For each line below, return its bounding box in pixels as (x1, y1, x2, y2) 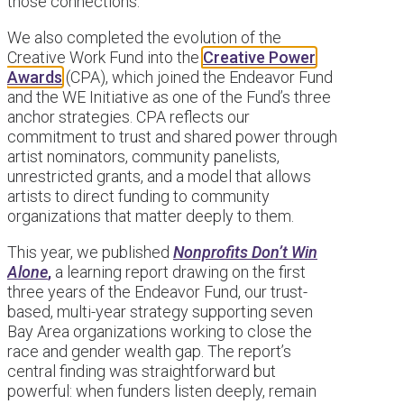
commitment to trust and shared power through (7, 126, 337, 146)
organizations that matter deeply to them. (7, 206, 294, 225)
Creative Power (203, 47, 316, 67)
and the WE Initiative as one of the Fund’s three (7, 87, 331, 106)
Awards (7, 67, 62, 87)
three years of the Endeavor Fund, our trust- (7, 281, 308, 301)
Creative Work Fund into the (7, 47, 203, 67)
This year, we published (7, 242, 173, 262)
